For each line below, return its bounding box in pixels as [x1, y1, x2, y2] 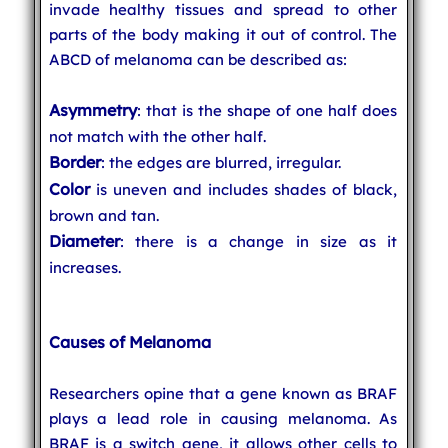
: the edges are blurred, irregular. [100, 152, 341, 172]
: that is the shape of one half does [136, 100, 398, 120]
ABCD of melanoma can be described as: [48, 49, 347, 69]
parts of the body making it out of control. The [48, 24, 398, 44]
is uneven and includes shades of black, [89, 179, 398, 199]
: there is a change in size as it [119, 231, 398, 251]
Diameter [48, 230, 120, 251]
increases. [48, 257, 121, 277]
